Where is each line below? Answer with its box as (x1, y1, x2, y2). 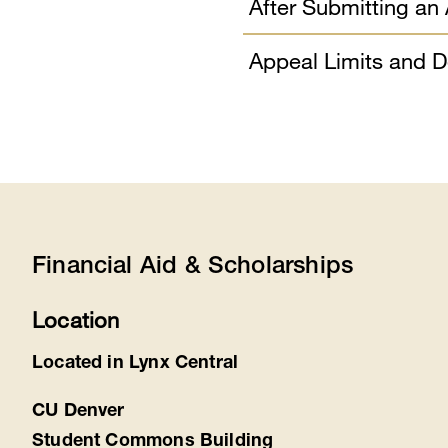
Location (32, 306, 120, 334)
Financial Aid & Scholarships (32, 256, 354, 281)
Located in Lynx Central (32, 355, 239, 374)
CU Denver (32, 403, 125, 422)
